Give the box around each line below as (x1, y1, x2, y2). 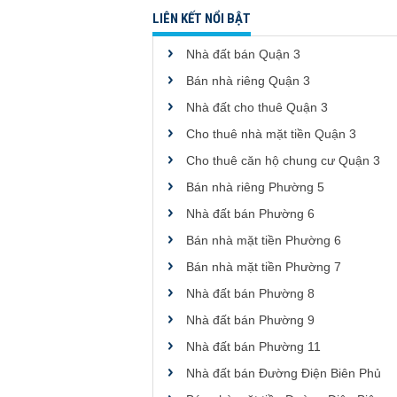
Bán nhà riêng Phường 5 (186, 180, 324, 194)
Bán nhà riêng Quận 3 (186, 74, 310, 88)
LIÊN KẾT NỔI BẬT (152, 11, 251, 27)
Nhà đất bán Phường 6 (186, 206, 315, 221)
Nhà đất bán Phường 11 (186, 339, 321, 354)
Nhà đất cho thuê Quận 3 (186, 100, 328, 114)
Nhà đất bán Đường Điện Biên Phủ (186, 366, 381, 380)
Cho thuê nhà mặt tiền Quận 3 (186, 127, 356, 141)
